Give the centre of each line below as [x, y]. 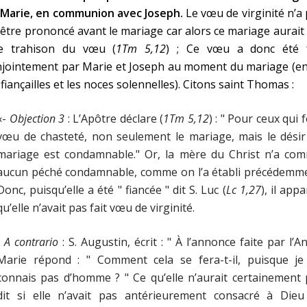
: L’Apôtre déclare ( [114, 119]
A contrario [31, 242]
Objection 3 [37, 119]
